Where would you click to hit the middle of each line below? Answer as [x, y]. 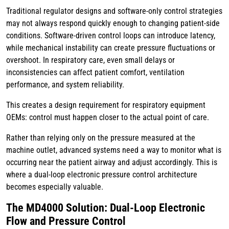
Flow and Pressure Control [66, 221]
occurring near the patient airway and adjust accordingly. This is [112, 163]
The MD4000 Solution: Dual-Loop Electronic [106, 208]
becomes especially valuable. [55, 187]
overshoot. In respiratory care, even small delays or [90, 60]
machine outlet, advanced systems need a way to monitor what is [114, 150]
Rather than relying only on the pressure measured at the [101, 138]
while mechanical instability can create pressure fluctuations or [111, 48]
